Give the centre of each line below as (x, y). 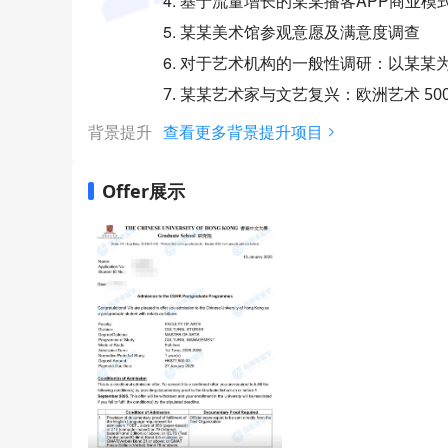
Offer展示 (143, 191)
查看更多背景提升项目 (243, 132)
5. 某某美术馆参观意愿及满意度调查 (291, 31)
